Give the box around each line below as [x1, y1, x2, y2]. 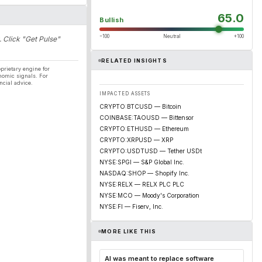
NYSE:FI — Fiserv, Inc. [99, 203, 163, 210]
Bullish [99, 16, 124, 24]
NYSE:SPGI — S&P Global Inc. [99, 158, 184, 166]
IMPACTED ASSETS [99, 91, 151, 96]
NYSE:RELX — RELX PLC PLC [99, 181, 184, 188]
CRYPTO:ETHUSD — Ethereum [99, 125, 189, 132]
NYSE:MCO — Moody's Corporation [99, 192, 199, 199]
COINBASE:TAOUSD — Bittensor [99, 114, 194, 121]
